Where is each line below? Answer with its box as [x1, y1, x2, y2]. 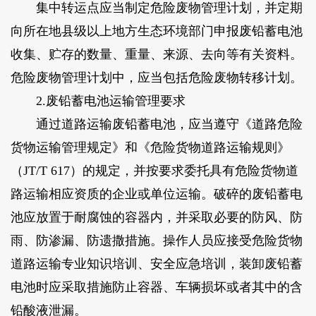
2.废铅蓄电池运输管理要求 [10, 93, 186, 108]
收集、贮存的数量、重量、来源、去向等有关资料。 [10, 47, 303, 61]
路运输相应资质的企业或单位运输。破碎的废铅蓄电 [10, 186, 303, 201]
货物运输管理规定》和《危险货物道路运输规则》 [10, 140, 290, 154]
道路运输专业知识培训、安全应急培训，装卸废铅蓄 [10, 256, 303, 271]
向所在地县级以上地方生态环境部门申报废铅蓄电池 [10, 23, 303, 38]
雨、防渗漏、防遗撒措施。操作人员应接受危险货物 [10, 233, 303, 248]
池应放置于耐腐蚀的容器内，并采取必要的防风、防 [10, 209, 303, 224]
